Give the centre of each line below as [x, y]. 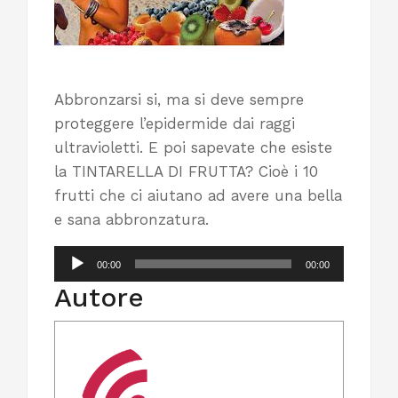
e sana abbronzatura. [131, 219]
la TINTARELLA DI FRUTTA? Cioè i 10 [186, 171]
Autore [99, 297]
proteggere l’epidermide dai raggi [175, 123]
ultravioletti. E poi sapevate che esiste [193, 147]
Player [75, 281]
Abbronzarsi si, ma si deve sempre [179, 99]
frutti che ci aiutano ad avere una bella [198, 195]
